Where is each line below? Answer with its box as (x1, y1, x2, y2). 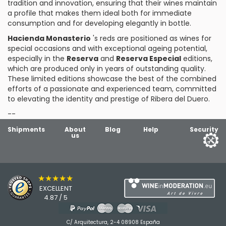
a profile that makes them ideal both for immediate (8, 8, 192, 18)
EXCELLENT (39, 184, 72, 194)
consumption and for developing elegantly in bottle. (8, 18, 191, 28)
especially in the (8, 53, 67, 64)
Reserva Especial (116, 53, 181, 64)
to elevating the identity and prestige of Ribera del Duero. (8, 94, 210, 104)
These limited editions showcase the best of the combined (8, 74, 216, 84)
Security (189, 125, 218, 134)
